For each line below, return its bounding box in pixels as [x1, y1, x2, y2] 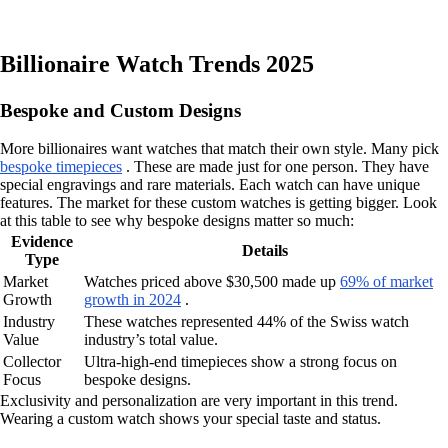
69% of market [340, 273, 433, 291]
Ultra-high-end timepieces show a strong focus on [84, 353, 397, 371]
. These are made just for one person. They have [122, 158, 429, 176]
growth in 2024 [84, 291, 181, 309]
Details [241, 242, 288, 260]
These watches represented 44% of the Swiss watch [84, 313, 409, 331]
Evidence [10, 233, 73, 251]
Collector [3, 353, 61, 371]
